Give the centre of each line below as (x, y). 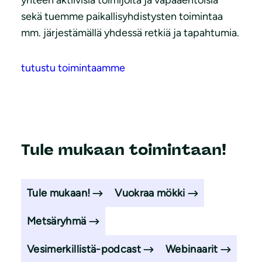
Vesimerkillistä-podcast (84, 249)
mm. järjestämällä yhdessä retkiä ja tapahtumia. (130, 32)
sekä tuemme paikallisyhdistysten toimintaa (122, 16)
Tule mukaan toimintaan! (124, 150)
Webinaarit (192, 249)
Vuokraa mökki (150, 193)
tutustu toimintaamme (73, 68)
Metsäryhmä (57, 221)
